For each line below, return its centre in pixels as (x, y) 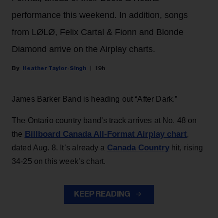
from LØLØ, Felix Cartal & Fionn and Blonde (98, 32)
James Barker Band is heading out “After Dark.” (95, 99)
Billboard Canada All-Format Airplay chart (106, 134)
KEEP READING (103, 194)
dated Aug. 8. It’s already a (59, 148)
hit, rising (186, 148)
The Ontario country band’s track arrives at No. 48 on (104, 121)
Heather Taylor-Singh (54, 68)
